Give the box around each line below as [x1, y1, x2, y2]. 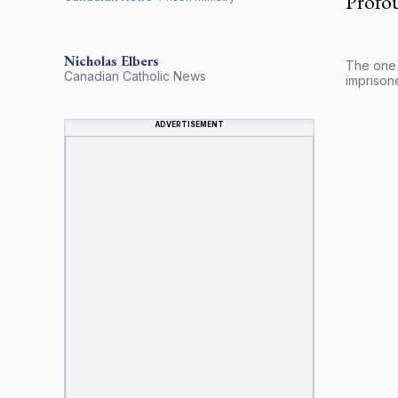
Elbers [121, 51, 159, 70]
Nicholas [64, 51, 117, 70]
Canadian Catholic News [64, 68, 206, 84]
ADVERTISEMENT [155, 119, 224, 129]
